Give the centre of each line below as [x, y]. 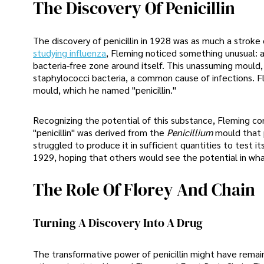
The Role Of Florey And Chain [144, 190]
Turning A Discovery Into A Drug [118, 223]
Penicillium [190, 133]
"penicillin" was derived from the [100, 133]
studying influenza [70, 53]
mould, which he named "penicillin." [105, 90]
